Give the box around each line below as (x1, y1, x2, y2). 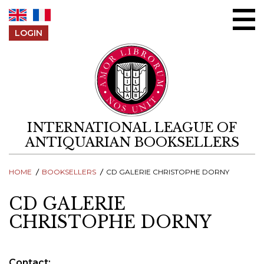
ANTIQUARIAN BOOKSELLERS (25, 134, 239, 151)
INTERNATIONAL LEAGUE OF (27, 120, 237, 136)
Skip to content (131, 1, 204, 12)
